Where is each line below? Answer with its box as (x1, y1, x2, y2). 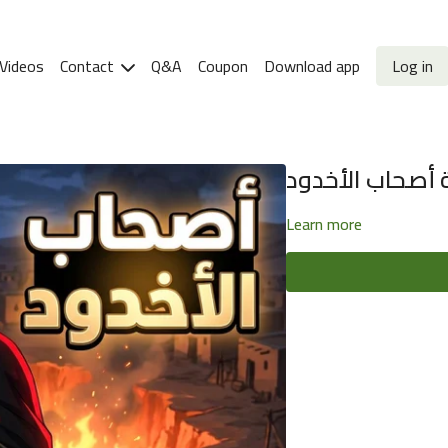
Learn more (286, 209, 362, 239)
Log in (391, 51, 433, 81)
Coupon (197, 51, 248, 81)
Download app (263, 51, 360, 81)
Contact (59, 51, 118, 81)
